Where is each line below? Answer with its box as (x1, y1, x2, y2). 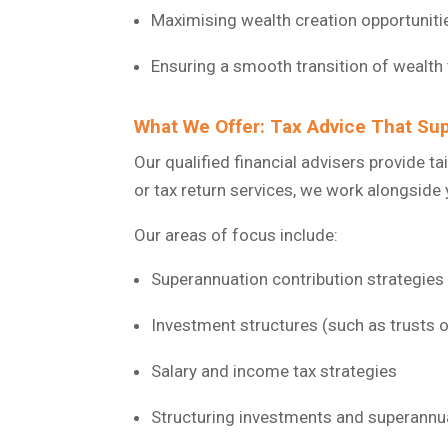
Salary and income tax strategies (151, 360, 398, 381)
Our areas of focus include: (134, 224, 339, 245)
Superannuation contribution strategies (151, 268, 445, 289)
